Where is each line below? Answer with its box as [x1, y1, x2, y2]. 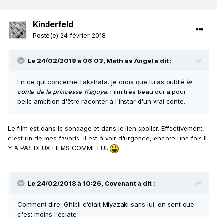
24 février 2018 [60, 31, 106, 40]
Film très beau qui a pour [110, 88, 186, 96]
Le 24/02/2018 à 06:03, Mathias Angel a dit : [28, 57, 172, 65]
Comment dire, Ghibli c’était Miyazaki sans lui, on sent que [17, 200, 194, 208]
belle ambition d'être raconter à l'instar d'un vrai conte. [17, 97, 185, 106]
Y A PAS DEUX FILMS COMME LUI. [8, 144, 110, 152]
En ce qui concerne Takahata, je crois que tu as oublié [17, 78, 186, 86]
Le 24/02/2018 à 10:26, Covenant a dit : [28, 179, 155, 187]
